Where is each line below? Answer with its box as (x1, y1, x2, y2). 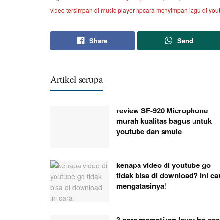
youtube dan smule (116, 126, 182, 137)
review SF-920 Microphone (116, 105, 208, 116)
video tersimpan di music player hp (50, 6, 143, 15)
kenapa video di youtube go (116, 159, 211, 170)
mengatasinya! (116, 180, 166, 191)
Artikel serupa (50, 73, 103, 85)
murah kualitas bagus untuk (116, 115, 212, 127)
